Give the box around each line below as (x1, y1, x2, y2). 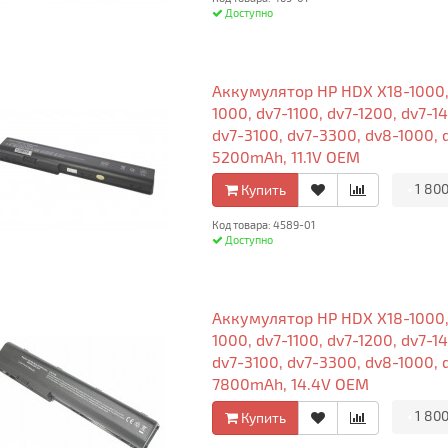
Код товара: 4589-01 (211, 218, 315, 232)
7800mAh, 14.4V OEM (211, 374, 369, 394)
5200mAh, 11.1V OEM (211, 146, 360, 166)
